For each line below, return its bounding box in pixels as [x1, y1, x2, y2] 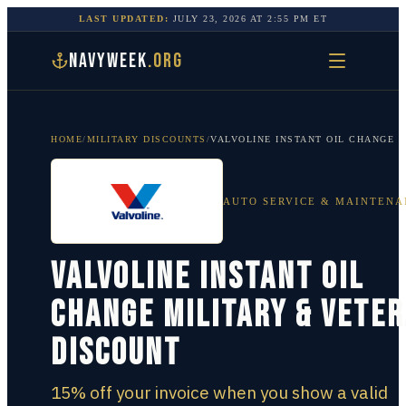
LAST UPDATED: [78, 14, 169, 24]
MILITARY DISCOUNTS [86, 134, 207, 144]
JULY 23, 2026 [172, 14, 247, 24]
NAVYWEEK [69, 48, 148, 73]
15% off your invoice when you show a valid [51, 382, 388, 403]
